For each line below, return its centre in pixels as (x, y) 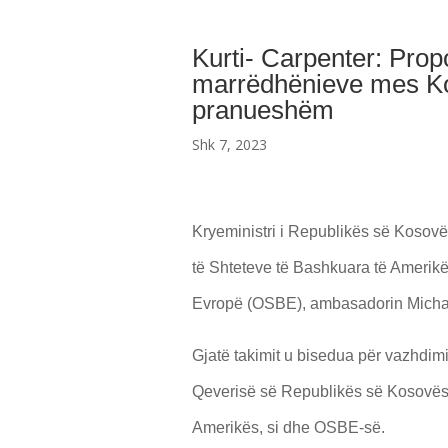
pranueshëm (263, 110)
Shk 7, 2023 (229, 145)
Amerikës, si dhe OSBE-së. (288, 428)
